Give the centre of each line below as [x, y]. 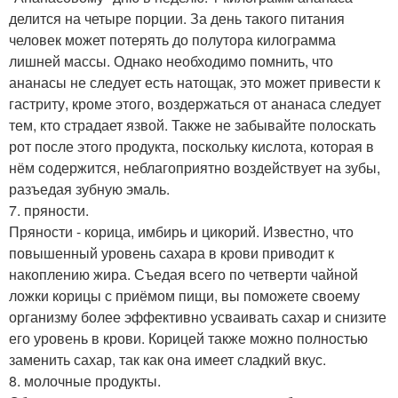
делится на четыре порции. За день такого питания [177, 18]
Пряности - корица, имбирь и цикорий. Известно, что [181, 231]
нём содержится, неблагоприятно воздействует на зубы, [195, 167]
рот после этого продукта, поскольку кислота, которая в [191, 146]
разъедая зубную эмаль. [89, 188]
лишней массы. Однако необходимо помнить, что [171, 60]
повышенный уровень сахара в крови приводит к [171, 252]
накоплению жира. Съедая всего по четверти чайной [183, 274]
